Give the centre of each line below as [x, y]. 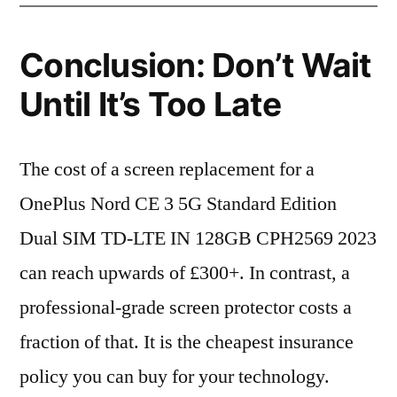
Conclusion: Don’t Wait [195, 65]
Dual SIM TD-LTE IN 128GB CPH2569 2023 [198, 238]
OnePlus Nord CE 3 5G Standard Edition [178, 204]
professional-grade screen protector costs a [186, 307]
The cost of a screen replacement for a [167, 169]
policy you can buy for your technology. [175, 377]
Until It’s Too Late [150, 104]
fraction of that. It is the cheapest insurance [187, 342]
